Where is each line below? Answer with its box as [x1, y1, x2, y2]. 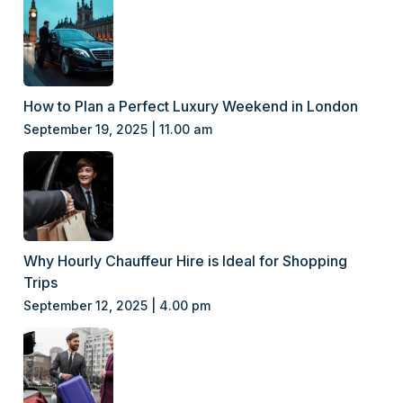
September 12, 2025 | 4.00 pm [23, 297, 211, 313]
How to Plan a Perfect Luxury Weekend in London [23, 96, 359, 115]
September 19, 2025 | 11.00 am [23, 121, 213, 137]
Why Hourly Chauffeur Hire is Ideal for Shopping [23, 251, 348, 270]
